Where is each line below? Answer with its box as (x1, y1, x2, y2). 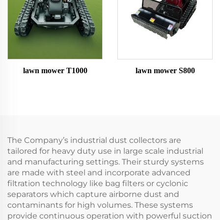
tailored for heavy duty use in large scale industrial (7, 146, 203, 156)
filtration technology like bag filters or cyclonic (7, 179, 188, 188)
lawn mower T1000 (23, 66, 87, 75)
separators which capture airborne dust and (7, 190, 179, 199)
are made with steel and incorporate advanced (7, 168, 191, 177)
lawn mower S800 (135, 66, 195, 75)
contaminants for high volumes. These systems (7, 200, 193, 210)
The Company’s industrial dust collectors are (7, 136, 181, 145)
